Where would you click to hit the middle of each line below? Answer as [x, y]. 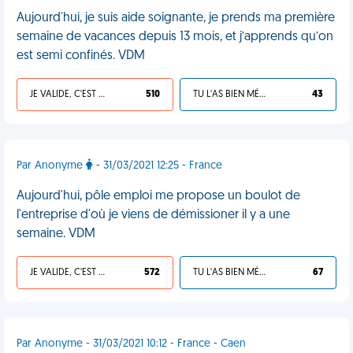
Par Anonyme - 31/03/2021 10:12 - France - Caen [131, 344]
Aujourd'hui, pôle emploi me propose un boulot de [158, 196]
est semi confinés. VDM [81, 56]
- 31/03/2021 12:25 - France [158, 166]
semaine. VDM [56, 234]
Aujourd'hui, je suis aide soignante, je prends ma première [176, 18]
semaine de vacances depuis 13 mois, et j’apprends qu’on [175, 37]
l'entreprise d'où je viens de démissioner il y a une [153, 215]
